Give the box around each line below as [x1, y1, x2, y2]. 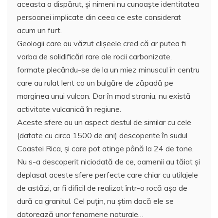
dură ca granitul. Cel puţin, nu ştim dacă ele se [17, 196, 174, 206]
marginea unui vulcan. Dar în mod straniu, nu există [17, 91, 191, 101]
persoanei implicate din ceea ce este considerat [17, 12, 181, 22]
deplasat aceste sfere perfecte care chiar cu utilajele [17, 170, 198, 180]
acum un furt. [17, 25, 62, 36]
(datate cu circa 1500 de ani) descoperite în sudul [17, 130, 187, 141]
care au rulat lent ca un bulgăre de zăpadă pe [17, 78, 173, 88]
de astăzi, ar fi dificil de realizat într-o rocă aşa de [17, 183, 187, 193]
